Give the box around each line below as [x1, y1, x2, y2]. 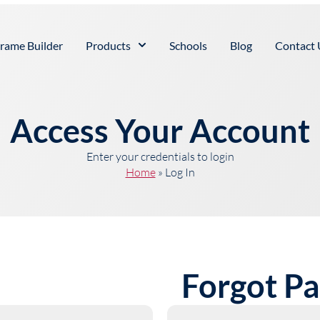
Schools [169, 38, 207, 52]
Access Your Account [10, 111, 310, 150]
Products [86, 38, 131, 52]
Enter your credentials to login [86, 149, 234, 164]
